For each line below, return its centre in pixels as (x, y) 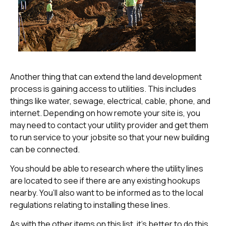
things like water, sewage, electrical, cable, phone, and (110, 101)
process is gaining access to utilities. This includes (103, 89)
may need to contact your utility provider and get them (109, 125)
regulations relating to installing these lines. (90, 205)
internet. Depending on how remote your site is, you (105, 113)
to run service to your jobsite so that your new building (110, 137)
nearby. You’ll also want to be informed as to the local (107, 193)
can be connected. (45, 149)
